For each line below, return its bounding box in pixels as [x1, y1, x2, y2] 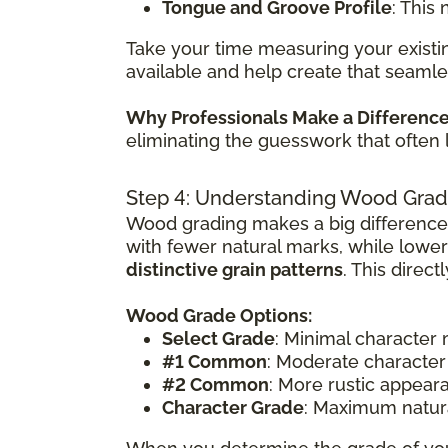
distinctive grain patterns [126, 258, 343, 280]
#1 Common [162, 350, 267, 372]
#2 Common [162, 373, 269, 395]
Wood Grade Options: [126, 304, 312, 326]
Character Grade [162, 396, 304, 418]
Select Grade [162, 327, 275, 349]
